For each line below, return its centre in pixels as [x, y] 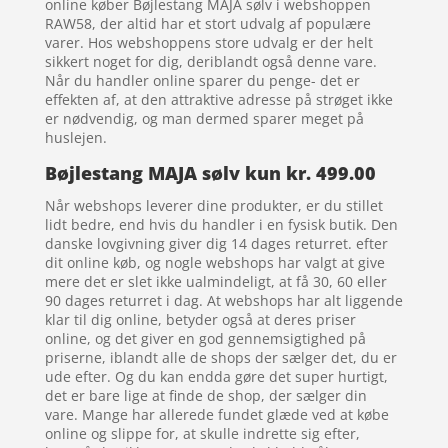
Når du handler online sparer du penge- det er [202, 81]
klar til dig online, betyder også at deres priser [200, 320]
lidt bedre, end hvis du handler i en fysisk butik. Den [221, 225]
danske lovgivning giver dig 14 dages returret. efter [216, 244]
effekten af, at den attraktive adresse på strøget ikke [218, 100]
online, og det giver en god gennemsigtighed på [205, 339]
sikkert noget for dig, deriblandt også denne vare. [210, 62]
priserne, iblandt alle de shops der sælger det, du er [220, 358]
